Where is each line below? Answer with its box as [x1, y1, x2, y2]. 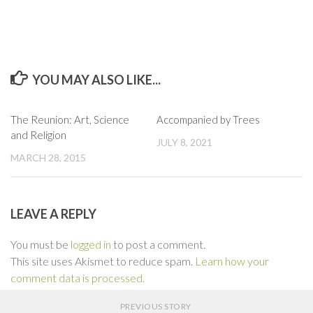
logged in [71, 238, 111, 252]
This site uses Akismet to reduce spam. [10, 254, 195, 268]
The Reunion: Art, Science [10, 113, 129, 126]
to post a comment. [111, 238, 205, 252]
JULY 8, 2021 [156, 136, 212, 148]
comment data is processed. [10, 271, 145, 285]
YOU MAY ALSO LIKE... [31, 72, 161, 87]
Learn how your [195, 254, 269, 268]
